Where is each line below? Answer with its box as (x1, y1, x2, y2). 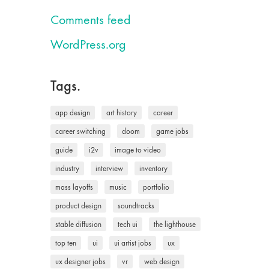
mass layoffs (55, 183, 93, 192)
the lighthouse (153, 220, 196, 229)
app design (55, 108, 90, 117)
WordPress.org (50, 37, 126, 52)
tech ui (117, 220, 138, 229)
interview (95, 164, 123, 173)
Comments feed (50, 12, 131, 28)
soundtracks (117, 201, 154, 210)
